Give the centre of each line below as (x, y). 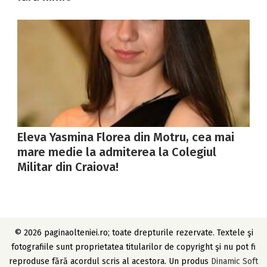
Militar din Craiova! (68, 167)
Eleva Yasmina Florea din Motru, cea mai (126, 137)
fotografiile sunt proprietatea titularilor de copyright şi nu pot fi (133, 247)
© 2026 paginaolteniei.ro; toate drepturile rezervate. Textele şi (133, 232)
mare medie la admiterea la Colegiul (117, 152)
